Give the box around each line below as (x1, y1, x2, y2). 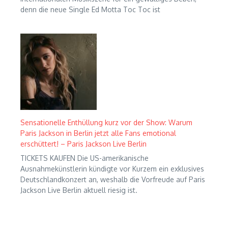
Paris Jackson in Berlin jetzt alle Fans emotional (20, 128, 176, 137)
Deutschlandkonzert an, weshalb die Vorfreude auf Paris (20, 175, 205, 184)
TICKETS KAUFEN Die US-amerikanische (20, 153, 149, 162)
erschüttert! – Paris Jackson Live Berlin (20, 139, 147, 148)
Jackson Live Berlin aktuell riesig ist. (20, 185, 137, 194)
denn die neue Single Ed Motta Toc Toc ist (20, 5, 160, 14)
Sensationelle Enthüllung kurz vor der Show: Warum (20, 118, 192, 127)
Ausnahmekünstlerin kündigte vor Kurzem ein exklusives (20, 164, 204, 173)
